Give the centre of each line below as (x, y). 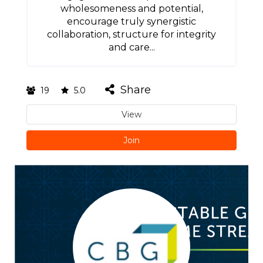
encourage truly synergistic (131, 21)
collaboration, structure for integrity (131, 34)
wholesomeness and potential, (131, 9)
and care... (131, 47)
